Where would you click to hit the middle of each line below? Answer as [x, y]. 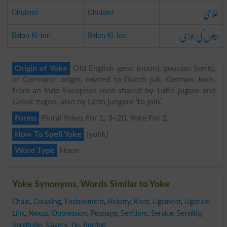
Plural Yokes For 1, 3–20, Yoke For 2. [104, 118]
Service [162, 213]
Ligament [166, 202]
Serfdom [134, 213]
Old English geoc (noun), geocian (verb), [143, 68]
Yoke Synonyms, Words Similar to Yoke [91, 184]
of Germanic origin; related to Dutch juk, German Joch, [114, 79]
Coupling [47, 202]
